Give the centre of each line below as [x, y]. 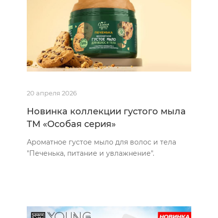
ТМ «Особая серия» [71, 124]
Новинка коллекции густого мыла [106, 111]
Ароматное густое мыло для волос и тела [101, 142]
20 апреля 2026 [52, 93]
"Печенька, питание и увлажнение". [91, 153]
